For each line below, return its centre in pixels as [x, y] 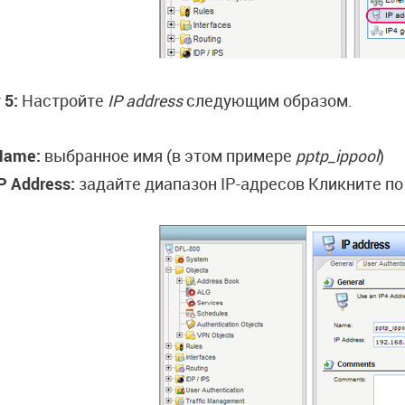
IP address [145, 100]
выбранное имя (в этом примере [170, 155]
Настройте [63, 100]
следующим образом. [268, 100]
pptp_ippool [337, 155]
